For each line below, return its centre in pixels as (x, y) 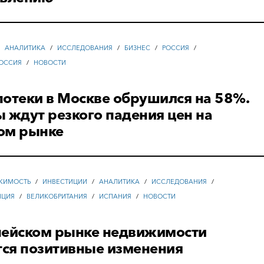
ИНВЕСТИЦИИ (65, 182)
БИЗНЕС (138, 48)
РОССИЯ (176, 48)
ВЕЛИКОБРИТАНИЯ (57, 197)
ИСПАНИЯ (115, 197)
